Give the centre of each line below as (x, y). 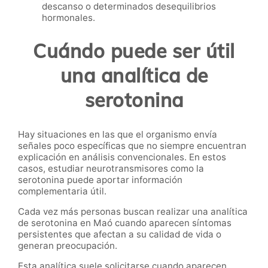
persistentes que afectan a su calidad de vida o (120, 234)
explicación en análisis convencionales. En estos (122, 157)
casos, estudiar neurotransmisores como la (111, 168)
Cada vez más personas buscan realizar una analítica (133, 212)
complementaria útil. (62, 191)
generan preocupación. (68, 246)
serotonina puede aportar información (100, 179)
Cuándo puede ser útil (134, 51)
